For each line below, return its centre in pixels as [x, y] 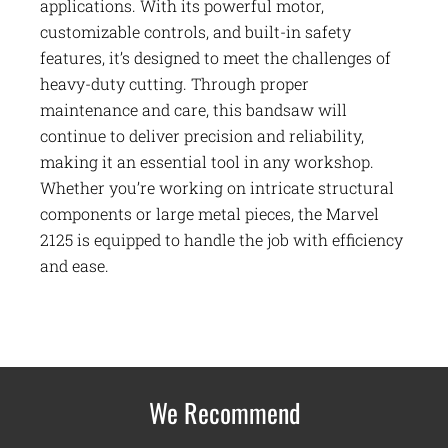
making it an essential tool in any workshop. [207, 162]
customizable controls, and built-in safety [195, 32]
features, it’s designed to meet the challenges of [215, 58]
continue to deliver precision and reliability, [202, 136]
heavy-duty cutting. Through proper [174, 84]
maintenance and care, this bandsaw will [193, 110]
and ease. [74, 266]
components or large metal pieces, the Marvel [209, 214]
